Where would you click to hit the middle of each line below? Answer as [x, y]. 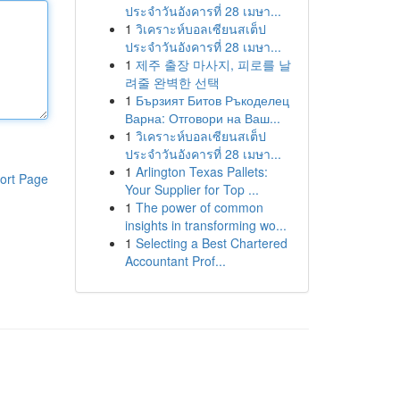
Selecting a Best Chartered [211, 243]
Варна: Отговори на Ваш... [202, 118]
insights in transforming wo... [205, 225]
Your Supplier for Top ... [192, 189]
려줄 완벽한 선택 [172, 82]
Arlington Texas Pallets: [201, 171]
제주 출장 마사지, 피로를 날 [213, 64]
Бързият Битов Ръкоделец [212, 100]
